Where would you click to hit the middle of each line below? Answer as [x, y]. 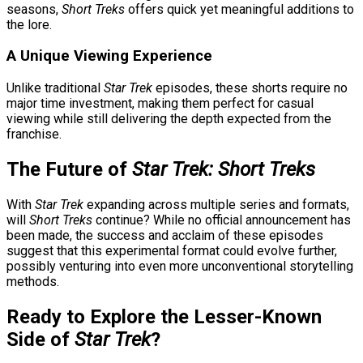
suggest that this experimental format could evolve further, [172, 250]
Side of [41, 339]
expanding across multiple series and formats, [216, 204]
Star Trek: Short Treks [224, 170]
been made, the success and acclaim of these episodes [165, 235]
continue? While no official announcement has [222, 220]
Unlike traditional [55, 88]
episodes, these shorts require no [250, 88]
